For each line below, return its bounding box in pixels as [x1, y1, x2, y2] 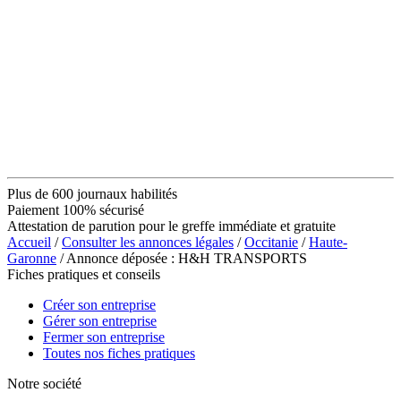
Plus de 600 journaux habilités [7, 185, 177, 201]
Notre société [7, 375, 81, 391]
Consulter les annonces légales [62, 234, 234, 250]
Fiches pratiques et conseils [7, 266, 160, 282]
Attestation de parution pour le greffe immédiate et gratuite [7, 218, 336, 234]
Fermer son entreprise [43, 328, 165, 345]
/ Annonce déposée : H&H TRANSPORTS [56, 250, 307, 266]
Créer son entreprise [43, 296, 156, 312]
